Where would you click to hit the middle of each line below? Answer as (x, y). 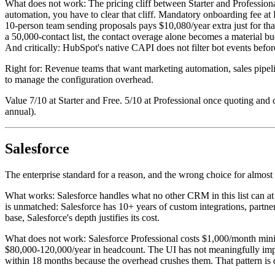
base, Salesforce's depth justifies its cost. (82, 218)
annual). (21, 112)
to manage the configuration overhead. (79, 80)
